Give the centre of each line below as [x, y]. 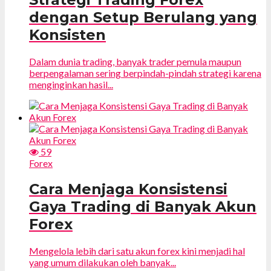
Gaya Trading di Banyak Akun [143, 207]
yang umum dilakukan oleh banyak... [103, 263]
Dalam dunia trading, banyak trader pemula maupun [135, 61]
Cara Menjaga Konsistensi [128, 189]
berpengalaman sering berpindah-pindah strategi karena [145, 73]
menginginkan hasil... [71, 84]
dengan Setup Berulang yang [143, 17]
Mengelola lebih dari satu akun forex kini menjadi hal [137, 251]
